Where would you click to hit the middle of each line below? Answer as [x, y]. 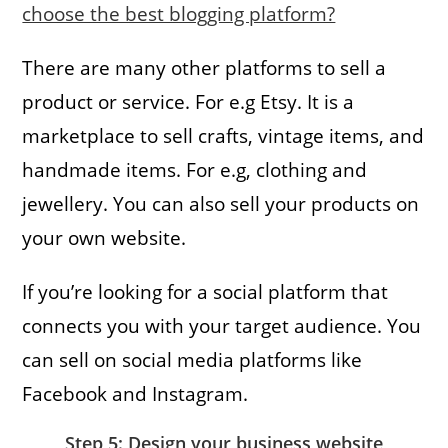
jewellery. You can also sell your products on [221, 203]
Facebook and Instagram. [135, 393]
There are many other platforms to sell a [204, 67]
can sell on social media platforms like [192, 359]
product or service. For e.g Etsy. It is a [188, 101]
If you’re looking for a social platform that [205, 291]
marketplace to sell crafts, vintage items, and [223, 135]
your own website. [104, 237]
